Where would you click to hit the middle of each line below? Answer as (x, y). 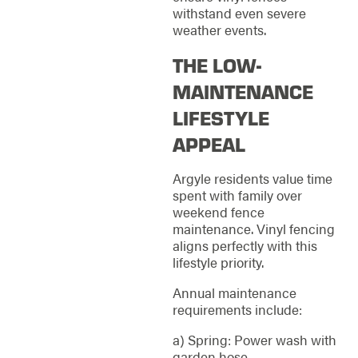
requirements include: (237, 310)
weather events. (219, 30)
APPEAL (209, 143)
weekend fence (218, 212)
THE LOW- (217, 64)
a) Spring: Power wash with (254, 339)
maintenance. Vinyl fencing (253, 229)
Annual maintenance (234, 293)
